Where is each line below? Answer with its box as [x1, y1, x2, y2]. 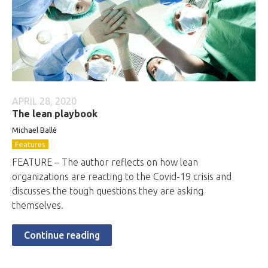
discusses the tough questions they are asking [12, 185, 203, 196]
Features [15, 140, 45, 148]
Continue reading [24, 230, 100, 240]
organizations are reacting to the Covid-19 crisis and [12, 171, 232, 182]
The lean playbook [12, 108, 98, 119]
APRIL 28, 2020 [12, 96, 77, 106]
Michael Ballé [12, 126, 57, 134]
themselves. [12, 200, 63, 211]
